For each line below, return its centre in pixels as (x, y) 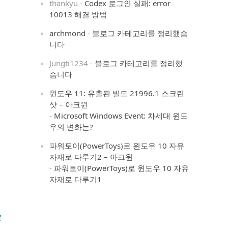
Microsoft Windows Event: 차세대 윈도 (121, 116)
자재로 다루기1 (76, 179)
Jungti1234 (69, 63)
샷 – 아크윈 (69, 104)
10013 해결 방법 (78, 14)
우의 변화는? (72, 127)
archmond (68, 33)
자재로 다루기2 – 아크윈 (91, 157)
